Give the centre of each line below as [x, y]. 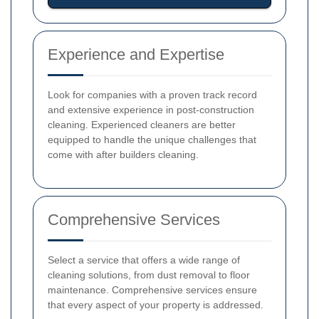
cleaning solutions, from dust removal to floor [149, 274]
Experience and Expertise [136, 54]
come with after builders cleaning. [123, 154]
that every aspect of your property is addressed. [156, 304]
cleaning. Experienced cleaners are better [142, 124]
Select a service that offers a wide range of [144, 260]
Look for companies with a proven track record [152, 94]
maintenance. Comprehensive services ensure [152, 289]
